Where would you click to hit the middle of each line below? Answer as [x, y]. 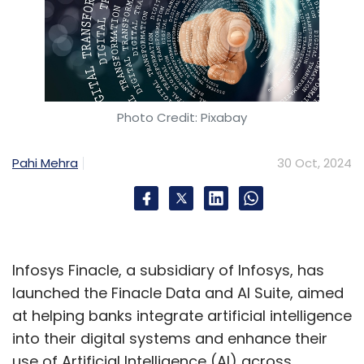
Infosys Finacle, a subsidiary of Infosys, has [168, 270]
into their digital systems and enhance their [170, 338]
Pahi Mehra [45, 162]
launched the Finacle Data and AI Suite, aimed [178, 293]
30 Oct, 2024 [314, 163]
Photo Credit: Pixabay [182, 117]
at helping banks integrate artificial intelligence [182, 316]
